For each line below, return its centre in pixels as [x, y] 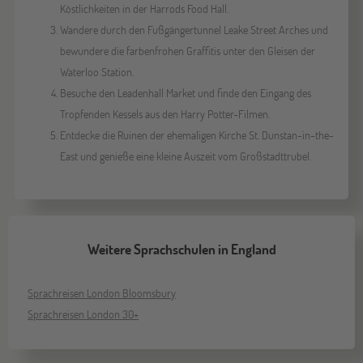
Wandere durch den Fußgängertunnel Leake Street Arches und [194, 29]
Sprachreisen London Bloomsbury [102, 293]
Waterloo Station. [96, 71]
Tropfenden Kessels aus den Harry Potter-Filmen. [164, 113]
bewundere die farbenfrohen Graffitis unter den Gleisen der [187, 50]
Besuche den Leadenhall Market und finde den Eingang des [185, 92]
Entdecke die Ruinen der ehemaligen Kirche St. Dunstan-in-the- [196, 135]
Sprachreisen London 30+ [83, 314]
